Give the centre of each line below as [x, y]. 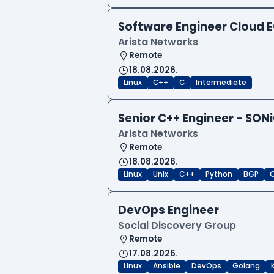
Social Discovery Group [177, 226]
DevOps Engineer [168, 210]
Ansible [167, 266]
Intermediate [221, 83]
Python [219, 175]
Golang [246, 266]
